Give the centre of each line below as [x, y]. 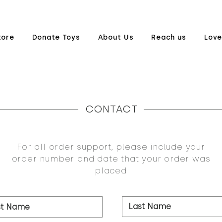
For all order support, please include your [111, 147]
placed [111, 171]
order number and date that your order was [111, 159]
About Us [116, 37]
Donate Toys [56, 37]
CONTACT [111, 109]
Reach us [169, 37]
